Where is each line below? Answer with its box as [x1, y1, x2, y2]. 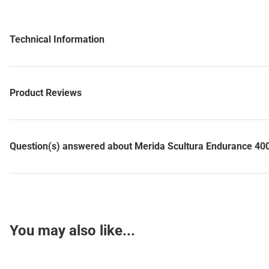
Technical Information [10, 34, 104, 45]
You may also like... [10, 222, 135, 239]
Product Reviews [10, 87, 82, 98]
